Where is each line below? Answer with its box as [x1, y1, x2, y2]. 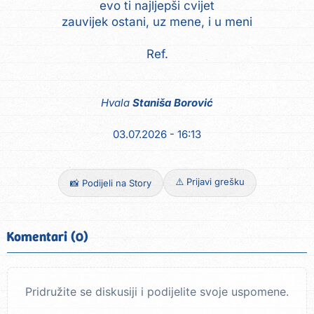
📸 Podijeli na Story [69, 177, 151, 189]
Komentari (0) [7, 228, 88, 246]
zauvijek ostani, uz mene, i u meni [62, 14, 252, 29]
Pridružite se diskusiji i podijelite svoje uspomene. [25, 285, 289, 299]
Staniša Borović [132, 96, 213, 110]
